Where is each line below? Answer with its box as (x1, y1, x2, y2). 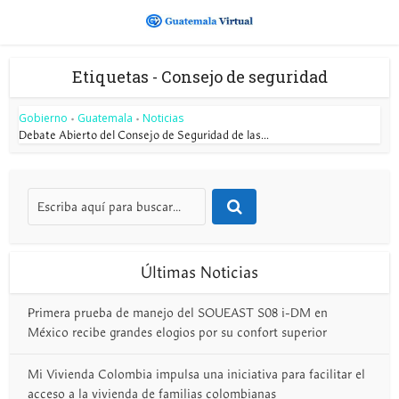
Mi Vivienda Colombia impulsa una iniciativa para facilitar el (28, 366, 366, 383)
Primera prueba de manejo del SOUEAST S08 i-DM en (28, 305, 329, 322)
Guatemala (77, 110, 134, 126)
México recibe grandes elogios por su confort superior (28, 324, 328, 341)
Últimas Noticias (141, 262, 258, 283)
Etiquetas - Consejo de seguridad (71, 66, 328, 87)
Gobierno (19, 110, 69, 126)
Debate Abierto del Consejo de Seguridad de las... (19, 127, 270, 143)
